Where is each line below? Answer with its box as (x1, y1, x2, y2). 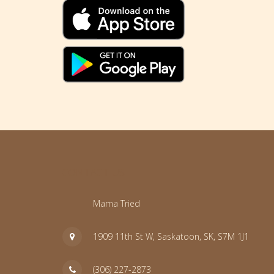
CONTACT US (62, 165, 125, 179)
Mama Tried (93, 198, 140, 210)
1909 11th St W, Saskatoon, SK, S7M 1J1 (93, 231, 249, 243)
